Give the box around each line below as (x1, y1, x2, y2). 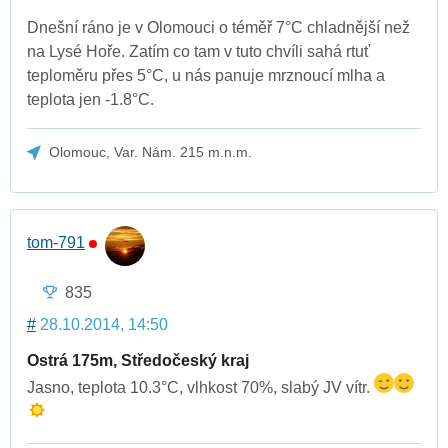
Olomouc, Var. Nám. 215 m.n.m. (49, 144, 253, 161)
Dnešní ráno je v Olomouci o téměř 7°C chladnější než (27, 19, 410, 37)
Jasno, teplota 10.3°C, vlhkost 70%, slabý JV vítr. (27, 378, 374, 396)
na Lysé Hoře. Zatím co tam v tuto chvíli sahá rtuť (27, 43, 370, 61)
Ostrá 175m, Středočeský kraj (27, 351, 249, 369)
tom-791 (27, 234, 85, 252)
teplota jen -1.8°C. (27, 91, 154, 109)
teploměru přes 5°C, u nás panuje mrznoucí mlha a (27, 67, 385, 85)
